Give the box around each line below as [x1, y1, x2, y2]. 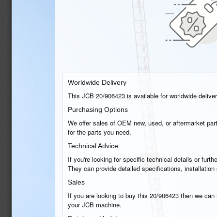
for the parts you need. [68, 127, 131, 137]
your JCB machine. [68, 200, 122, 209]
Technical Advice [68, 142, 118, 150]
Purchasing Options [68, 106, 128, 113]
